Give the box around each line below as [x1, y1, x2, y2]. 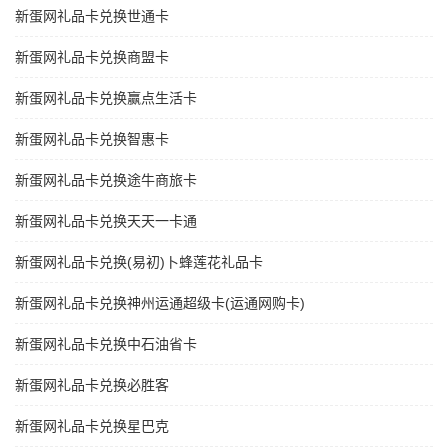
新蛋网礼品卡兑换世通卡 [15, 8, 169, 25]
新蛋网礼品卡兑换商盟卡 [15, 49, 169, 66]
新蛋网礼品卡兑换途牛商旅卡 [15, 172, 197, 189]
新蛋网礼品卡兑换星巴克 [15, 418, 169, 435]
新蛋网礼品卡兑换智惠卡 [15, 131, 169, 148]
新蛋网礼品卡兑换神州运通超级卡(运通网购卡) [15, 295, 305, 312]
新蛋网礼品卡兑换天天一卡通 [15, 213, 197, 230]
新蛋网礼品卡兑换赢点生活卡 [15, 90, 197, 107]
